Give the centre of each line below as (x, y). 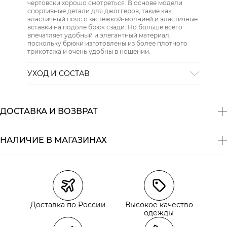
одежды (159, 213)
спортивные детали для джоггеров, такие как (100, 11)
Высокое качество (159, 204)
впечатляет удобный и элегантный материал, (99, 35)
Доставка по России (68, 204)
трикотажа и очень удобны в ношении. (89, 51)
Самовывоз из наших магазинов (70, 211)
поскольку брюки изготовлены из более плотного (107, 43)
